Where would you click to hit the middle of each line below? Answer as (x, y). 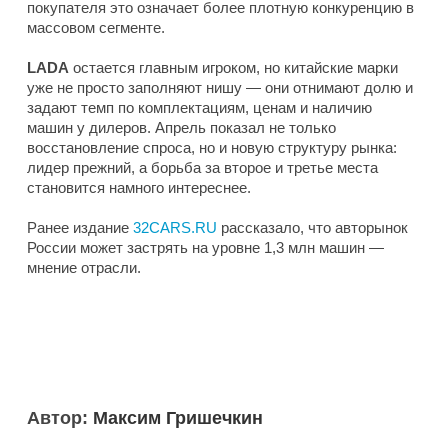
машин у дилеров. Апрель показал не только (181, 128)
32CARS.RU (175, 228)
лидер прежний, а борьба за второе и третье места (202, 168)
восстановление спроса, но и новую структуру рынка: (212, 148)
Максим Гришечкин (178, 418)
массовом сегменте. (96, 28)
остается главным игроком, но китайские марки (233, 68)
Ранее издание (80, 228)
